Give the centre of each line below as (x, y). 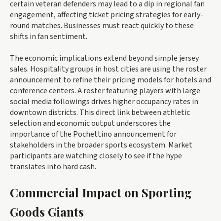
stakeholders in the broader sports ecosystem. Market (101, 145)
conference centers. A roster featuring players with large (105, 91)
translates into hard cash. (53, 167)
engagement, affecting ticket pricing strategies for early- (107, 15)
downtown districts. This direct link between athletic (100, 113)
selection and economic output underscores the (90, 124)
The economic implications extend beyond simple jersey (104, 58)
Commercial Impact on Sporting (101, 193)
